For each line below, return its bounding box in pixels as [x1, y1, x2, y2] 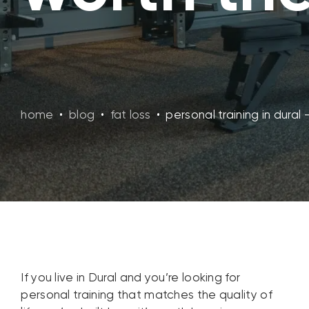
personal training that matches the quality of [21, 290, 272, 302]
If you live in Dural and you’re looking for [21, 272, 241, 285]
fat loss [110, 110, 151, 122]
